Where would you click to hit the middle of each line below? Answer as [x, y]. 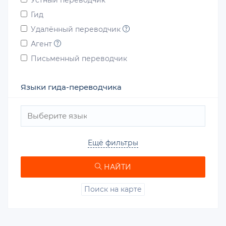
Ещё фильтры [113, 143]
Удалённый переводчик [77, 29]
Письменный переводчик [79, 59]
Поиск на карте [113, 189]
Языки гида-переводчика [71, 87]
